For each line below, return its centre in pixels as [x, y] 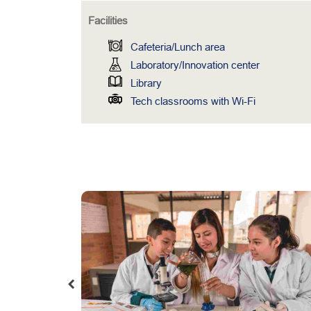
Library [146, 83]
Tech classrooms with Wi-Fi [193, 101]
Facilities [108, 20]
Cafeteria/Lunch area [177, 47]
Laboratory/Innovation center [195, 65]
